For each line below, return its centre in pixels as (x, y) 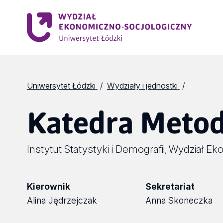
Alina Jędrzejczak (62, 200)
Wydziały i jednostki (142, 86)
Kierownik (48, 186)
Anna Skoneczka (179, 200)
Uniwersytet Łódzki (61, 86)
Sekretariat (170, 186)
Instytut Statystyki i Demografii (96, 149)
